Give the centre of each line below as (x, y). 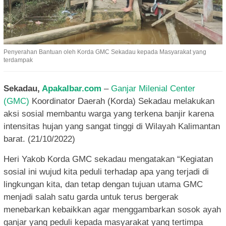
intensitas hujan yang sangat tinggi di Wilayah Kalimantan (112, 127)
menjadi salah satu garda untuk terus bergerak (91, 197)
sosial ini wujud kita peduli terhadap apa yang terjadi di (106, 172)
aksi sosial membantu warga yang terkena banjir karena (109, 114)
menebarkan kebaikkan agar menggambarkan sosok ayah (112, 210)
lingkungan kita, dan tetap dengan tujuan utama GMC (103, 185)
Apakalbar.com (72, 89)
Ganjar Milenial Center (153, 89)
